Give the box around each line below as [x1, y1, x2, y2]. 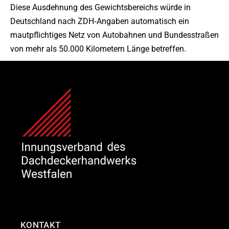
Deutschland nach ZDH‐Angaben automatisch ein [10, 16, 189, 26]
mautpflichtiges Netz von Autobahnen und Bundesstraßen [10, 30, 219, 40]
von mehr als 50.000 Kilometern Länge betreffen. [10, 44, 186, 54]
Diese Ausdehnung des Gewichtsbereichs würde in [10, 3, 191, 12]
